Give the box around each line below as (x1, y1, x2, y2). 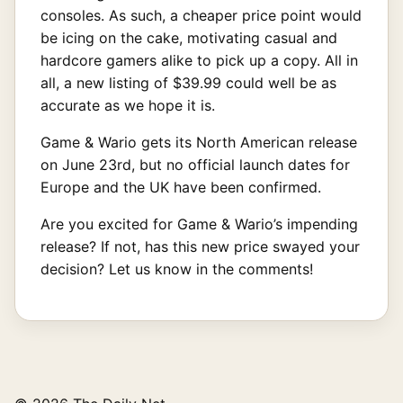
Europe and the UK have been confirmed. (40, 177, 321, 196)
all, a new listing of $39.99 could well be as (40, 73, 336, 92)
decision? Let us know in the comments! (40, 259, 313, 278)
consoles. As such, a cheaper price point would (40, 5, 362, 24)
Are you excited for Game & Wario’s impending (40, 214, 358, 233)
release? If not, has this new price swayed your (40, 237, 360, 255)
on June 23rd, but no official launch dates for (40, 155, 350, 174)
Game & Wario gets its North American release (40, 132, 357, 151)
